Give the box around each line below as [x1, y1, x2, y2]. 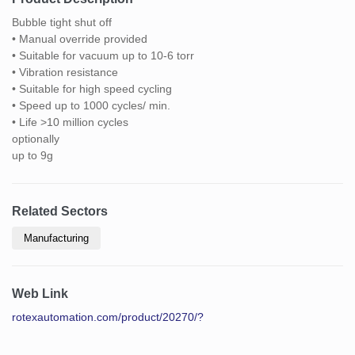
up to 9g [12, 148, 53, 162]
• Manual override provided [12, 32, 147, 45]
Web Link [12, 286, 68, 300]
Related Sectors [12, 204, 108, 218]
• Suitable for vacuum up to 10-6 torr [12, 48, 194, 62]
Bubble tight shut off [12, 15, 112, 29]
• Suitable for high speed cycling [12, 82, 172, 95]
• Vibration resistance [12, 65, 118, 78]
